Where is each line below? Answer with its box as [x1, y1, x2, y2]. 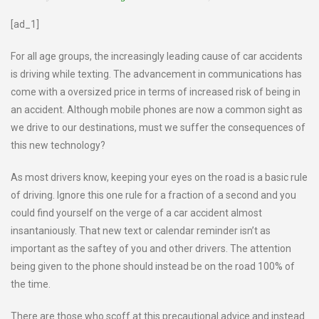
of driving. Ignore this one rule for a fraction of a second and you [11, 189, 296, 201]
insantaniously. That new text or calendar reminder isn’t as [11, 225, 271, 236]
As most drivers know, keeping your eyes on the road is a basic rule [11, 172, 308, 183]
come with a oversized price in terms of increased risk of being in [11, 86, 300, 98]
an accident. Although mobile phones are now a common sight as [11, 104, 303, 115]
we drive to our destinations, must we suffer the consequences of [11, 122, 305, 133]
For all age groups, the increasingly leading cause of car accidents [11, 51, 303, 62]
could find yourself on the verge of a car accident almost [11, 207, 262, 219]
